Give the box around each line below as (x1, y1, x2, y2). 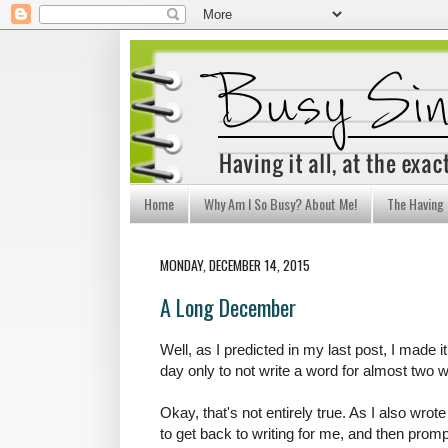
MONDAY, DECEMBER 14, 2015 (160, 253, 310, 275)
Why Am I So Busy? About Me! (204, 193, 357, 215)
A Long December (160, 291, 296, 324)
